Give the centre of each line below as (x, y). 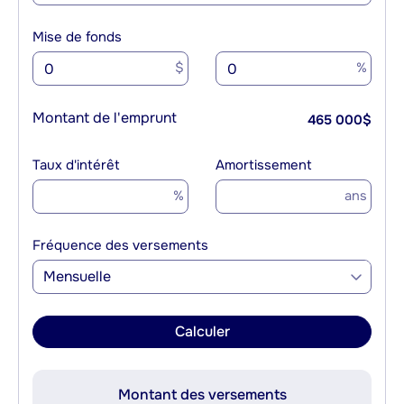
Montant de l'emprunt (105, 118)
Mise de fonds (77, 37)
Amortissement (264, 165)
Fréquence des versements (120, 246)
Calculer (202, 332)
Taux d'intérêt (76, 165)
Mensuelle (78, 277)
